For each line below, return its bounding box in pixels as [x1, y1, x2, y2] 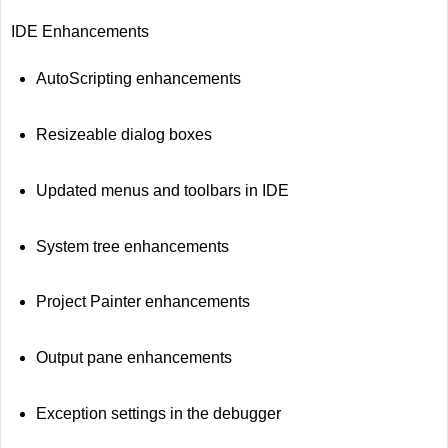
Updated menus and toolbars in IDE [35, 181, 289, 199]
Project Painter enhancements [35, 293, 250, 311]
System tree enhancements [35, 237, 229, 255]
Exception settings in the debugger [35, 405, 281, 423]
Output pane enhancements [35, 349, 232, 367]
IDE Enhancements [11, 23, 149, 41]
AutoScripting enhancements [35, 69, 241, 87]
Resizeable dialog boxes [35, 125, 212, 143]
